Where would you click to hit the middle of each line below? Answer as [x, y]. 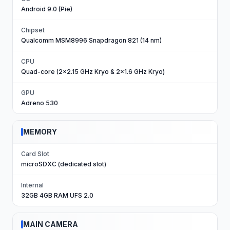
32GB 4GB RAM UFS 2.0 [57, 195]
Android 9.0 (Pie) [47, 9]
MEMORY [40, 132]
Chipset [33, 30]
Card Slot [35, 154]
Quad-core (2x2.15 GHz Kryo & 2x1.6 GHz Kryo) [93, 72]
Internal [32, 185]
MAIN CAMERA [51, 224]
